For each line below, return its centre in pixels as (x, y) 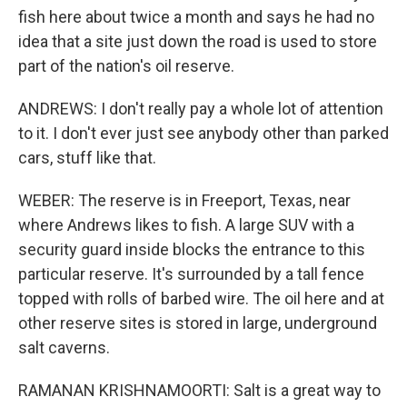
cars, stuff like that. (87, 158)
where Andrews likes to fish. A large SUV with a (186, 225)
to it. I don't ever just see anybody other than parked (203, 133)
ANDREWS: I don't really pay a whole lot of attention (201, 109)
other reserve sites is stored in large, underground (198, 323)
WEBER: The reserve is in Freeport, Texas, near (184, 200)
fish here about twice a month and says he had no (196, 17)
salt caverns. (64, 347)
